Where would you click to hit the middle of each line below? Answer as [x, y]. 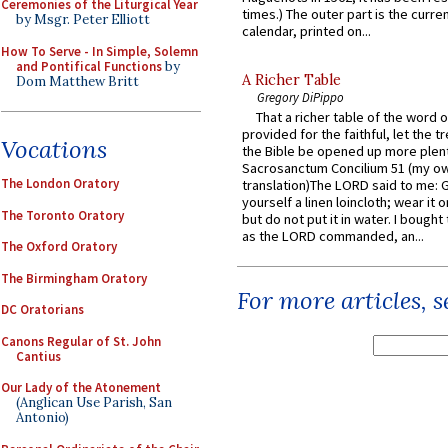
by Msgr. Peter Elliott [83, 19]
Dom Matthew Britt [77, 81]
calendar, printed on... [306, 31]
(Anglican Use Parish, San [94, 402]
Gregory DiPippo [300, 97]
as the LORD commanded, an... [333, 236]
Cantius [38, 356]
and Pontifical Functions [89, 66]
